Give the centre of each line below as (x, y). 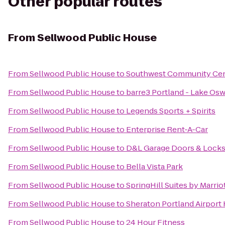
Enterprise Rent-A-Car (167, 129)
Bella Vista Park (154, 166)
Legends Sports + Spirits (171, 111)
